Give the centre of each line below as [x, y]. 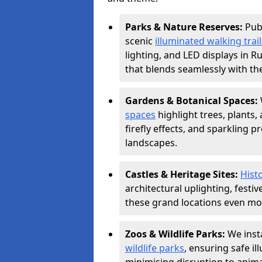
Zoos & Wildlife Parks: [176, 234]
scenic [140, 41]
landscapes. [151, 143]
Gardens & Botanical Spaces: [193, 101]
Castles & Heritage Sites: [183, 174]
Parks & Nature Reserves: [185, 27]
